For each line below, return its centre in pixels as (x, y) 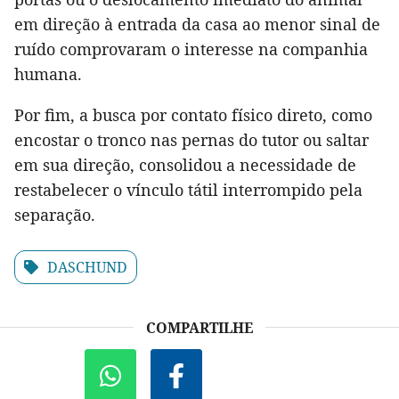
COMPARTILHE (199, 327)
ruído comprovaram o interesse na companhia (191, 49)
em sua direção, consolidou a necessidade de (185, 164)
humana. (48, 73)
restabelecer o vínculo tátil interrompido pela (188, 189)
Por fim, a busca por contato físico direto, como (193, 114)
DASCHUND (87, 267)
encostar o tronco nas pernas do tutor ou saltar (191, 139)
